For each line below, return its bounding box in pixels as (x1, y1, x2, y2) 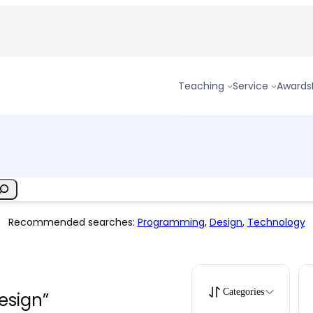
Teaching (178, 79, 225, 93)
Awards (277, 79, 312, 93)
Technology (247, 215, 305, 229)
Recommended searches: (8, 215, 138, 229)
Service (233, 79, 269, 93)
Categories (223, 286, 264, 297)
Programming (137, 215, 205, 229)
